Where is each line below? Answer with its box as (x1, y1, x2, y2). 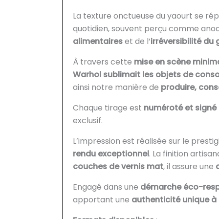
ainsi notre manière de (72, 81, 161, 93)
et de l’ (122, 35, 151, 47)
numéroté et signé (143, 102, 217, 113)
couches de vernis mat (72, 160, 163, 172)
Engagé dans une (72, 181, 140, 193)
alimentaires (72, 35, 123, 47)
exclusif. (72, 114, 103, 126)
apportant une (72, 194, 131, 205)
